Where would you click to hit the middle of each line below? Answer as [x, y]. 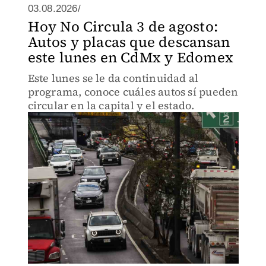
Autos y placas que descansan [129, 42]
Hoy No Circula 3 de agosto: [123, 26]
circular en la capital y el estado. [111, 105]
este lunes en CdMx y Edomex [130, 57]
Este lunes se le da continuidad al [113, 78]
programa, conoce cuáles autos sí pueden [133, 92]
